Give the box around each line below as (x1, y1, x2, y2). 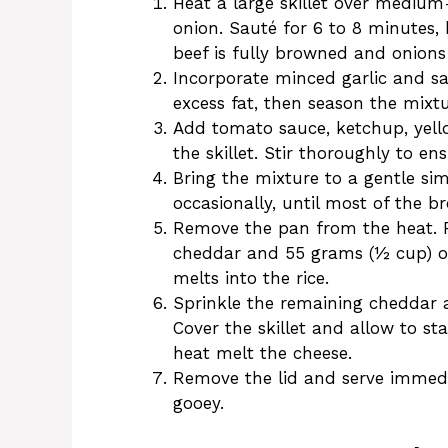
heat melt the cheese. (173, 343, 352, 364)
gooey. (173, 393, 224, 414)
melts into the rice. (173, 268, 329, 289)
